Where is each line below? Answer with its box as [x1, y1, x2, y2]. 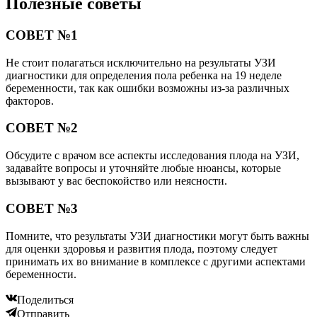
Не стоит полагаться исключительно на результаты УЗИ [6, 56, 276, 69]
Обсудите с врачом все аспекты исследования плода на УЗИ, [6, 149, 299, 162]
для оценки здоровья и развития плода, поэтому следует [6, 242, 277, 255]
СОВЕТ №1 [6, 27, 78, 42]
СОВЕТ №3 [6, 200, 78, 216]
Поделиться [17, 293, 74, 306]
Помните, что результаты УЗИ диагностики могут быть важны [6, 229, 309, 242]
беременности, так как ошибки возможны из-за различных [6, 81, 289, 94]
